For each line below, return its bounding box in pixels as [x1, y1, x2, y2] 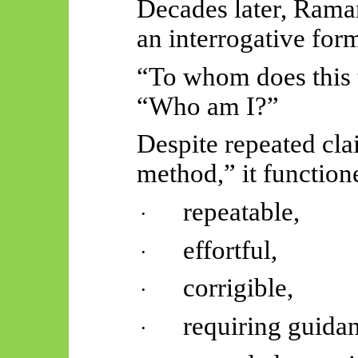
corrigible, [183, 273, 294, 303]
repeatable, [183, 197, 300, 227]
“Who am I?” [136, 91, 279, 121]
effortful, [183, 235, 278, 265]
